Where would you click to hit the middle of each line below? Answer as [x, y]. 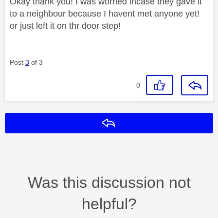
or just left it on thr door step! [65, 26]
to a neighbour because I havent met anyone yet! [105, 13]
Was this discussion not [109, 182]
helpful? [109, 204]
